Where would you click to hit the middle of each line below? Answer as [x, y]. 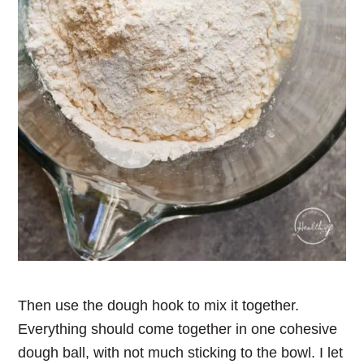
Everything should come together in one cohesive [178, 329]
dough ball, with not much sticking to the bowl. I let [181, 353]
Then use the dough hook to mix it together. [159, 306]
